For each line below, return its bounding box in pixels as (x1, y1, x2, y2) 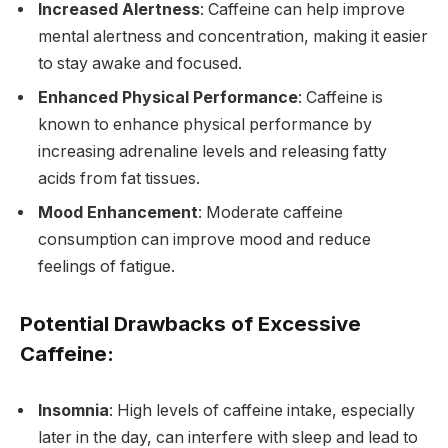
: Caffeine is (298, 87, 383, 107)
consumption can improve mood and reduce (38, 229, 371, 249)
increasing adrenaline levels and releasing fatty (38, 141, 387, 161)
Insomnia (38, 401, 109, 421)
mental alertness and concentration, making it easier (38, 26, 428, 46)
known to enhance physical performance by (38, 114, 372, 134)
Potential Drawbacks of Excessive (20, 310, 361, 336)
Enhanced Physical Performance (38, 87, 298, 107)
